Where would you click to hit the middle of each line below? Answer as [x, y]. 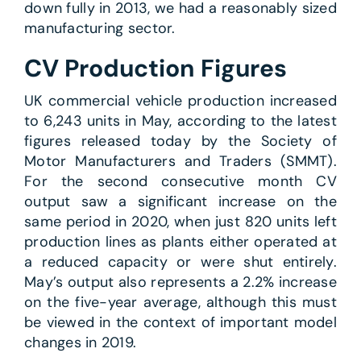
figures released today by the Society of [180, 141]
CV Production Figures [155, 68]
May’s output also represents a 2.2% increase [180, 282]
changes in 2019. [80, 342]
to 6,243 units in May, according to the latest [180, 120]
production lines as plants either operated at [180, 241]
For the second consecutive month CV [180, 181]
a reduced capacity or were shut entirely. [180, 261]
